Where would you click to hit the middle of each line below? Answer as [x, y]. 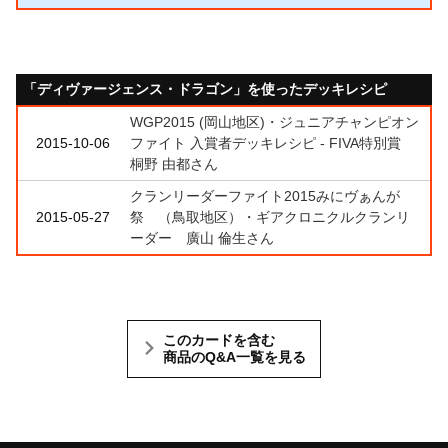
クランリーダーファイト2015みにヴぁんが [265, 195]
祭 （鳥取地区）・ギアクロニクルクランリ [270, 216]
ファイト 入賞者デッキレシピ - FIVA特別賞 [272, 142]
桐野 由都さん [174, 163]
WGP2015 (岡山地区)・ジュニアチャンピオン [274, 121]
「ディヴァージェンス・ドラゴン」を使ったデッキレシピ [205, 88]
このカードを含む [219, 339]
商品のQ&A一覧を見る [234, 356]
